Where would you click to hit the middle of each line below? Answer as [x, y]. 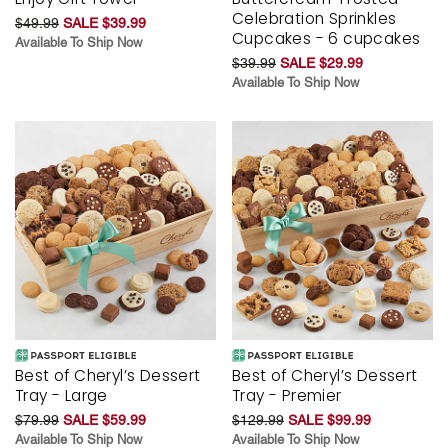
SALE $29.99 [321, 62]
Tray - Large [61, 396]
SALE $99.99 [329, 420]
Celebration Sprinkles [314, 18]
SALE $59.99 [104, 420]
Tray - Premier [287, 396]
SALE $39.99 [104, 22]
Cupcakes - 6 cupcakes [326, 38]
